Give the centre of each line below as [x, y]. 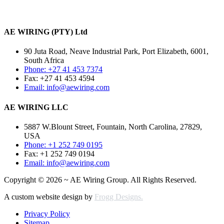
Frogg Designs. [119, 196]
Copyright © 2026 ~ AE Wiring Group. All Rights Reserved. [100, 179]
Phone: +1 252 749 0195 [63, 144]
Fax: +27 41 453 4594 [59, 78]
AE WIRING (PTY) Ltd [46, 32]
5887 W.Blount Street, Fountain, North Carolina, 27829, [113, 126]
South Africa [44, 60]
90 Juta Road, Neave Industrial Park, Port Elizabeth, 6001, [116, 51]
